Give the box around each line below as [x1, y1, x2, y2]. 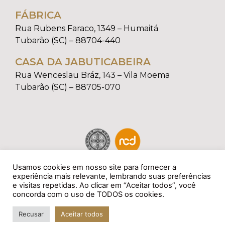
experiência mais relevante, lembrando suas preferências [13, 172, 211, 181]
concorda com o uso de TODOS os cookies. [13, 190, 164, 199]
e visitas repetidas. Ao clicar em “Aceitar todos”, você [13, 181, 196, 190]
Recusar [19, 210, 44, 218]
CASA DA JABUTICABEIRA [15, 55, 151, 68]
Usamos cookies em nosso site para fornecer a [13, 163, 176, 172]
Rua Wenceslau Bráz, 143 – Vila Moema [15, 70, 170, 80]
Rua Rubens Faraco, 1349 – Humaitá [15, 23, 158, 33]
